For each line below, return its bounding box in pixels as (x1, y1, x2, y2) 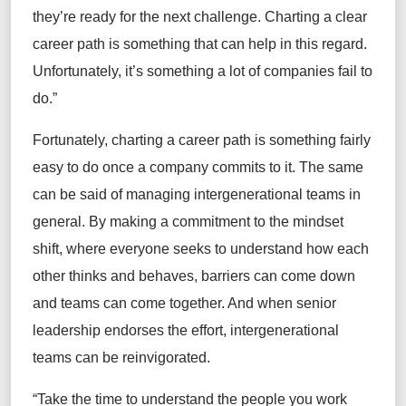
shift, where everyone (33, 241, 173, 257)
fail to (338, 63, 372, 80)
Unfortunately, (33, 63, 125, 80)
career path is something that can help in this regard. (33, 36, 367, 53)
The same (299, 159, 363, 176)
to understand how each (211, 241, 369, 257)
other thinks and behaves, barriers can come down (33, 268, 355, 285)
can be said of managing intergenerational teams (33, 187, 345, 203)
